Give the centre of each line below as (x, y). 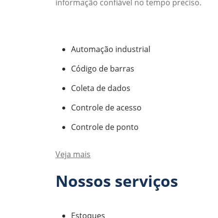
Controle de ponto (105, 127)
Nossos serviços (117, 181)
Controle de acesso (106, 108)
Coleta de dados (101, 88)
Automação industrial (111, 49)
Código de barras (103, 69)
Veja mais (73, 154)
